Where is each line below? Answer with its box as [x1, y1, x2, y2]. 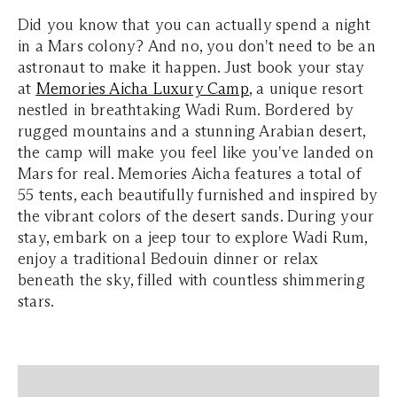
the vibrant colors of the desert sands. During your [18, 206, 375, 226]
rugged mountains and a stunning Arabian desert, [18, 121, 366, 141]
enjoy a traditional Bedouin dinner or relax [18, 248, 319, 269]
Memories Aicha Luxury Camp [35, 78, 249, 98]
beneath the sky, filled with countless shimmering [18, 269, 365, 290]
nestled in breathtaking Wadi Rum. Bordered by [18, 99, 354, 120]
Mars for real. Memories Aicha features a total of [18, 163, 362, 183]
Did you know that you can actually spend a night [18, 14, 371, 35]
